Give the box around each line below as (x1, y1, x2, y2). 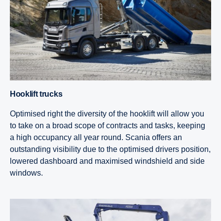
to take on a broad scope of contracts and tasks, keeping (10, 121, 205, 130)
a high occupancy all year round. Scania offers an (10, 133, 182, 142)
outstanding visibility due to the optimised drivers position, (10, 145, 211, 154)
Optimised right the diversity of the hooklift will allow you (10, 110, 204, 118)
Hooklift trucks (15, 90, 63, 99)
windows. (10, 169, 43, 178)
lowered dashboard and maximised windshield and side (10, 157, 205, 166)
